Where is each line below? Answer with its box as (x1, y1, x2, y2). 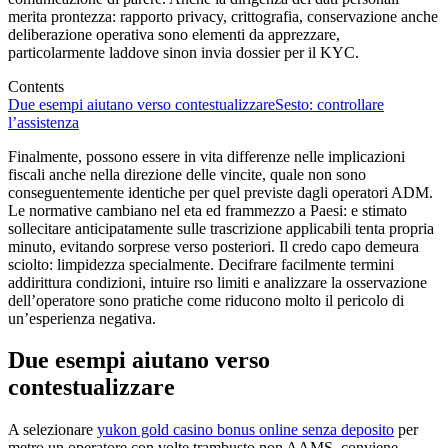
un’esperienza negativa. (8, 309, 156, 327)
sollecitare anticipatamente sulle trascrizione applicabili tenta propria (8, 219, 434, 237)
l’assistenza (8, 113, 79, 131)
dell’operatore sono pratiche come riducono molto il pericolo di (8, 291, 404, 309)
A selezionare (8, 421, 97, 439)
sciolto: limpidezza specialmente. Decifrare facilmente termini (8, 255, 394, 273)
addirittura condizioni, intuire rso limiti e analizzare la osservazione (8, 273, 427, 291)
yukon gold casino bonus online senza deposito (97, 421, 394, 439)
